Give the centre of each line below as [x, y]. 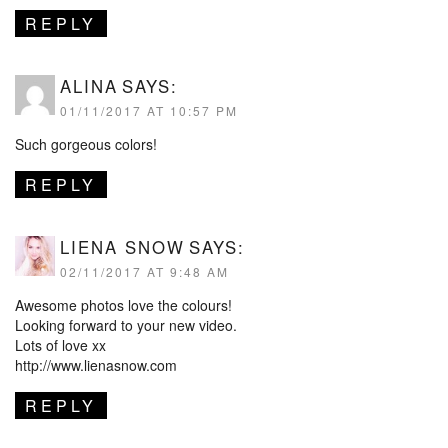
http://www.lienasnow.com [96, 364]
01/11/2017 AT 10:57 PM [149, 110]
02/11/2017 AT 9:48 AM [144, 271]
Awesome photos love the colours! [123, 304]
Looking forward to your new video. [126, 324]
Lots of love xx [60, 344]
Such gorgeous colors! [86, 143]
